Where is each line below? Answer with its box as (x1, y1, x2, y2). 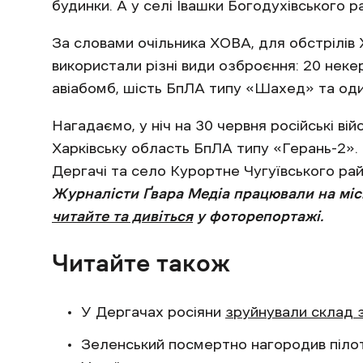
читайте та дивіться (52, 209, 193, 224)
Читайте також (52, 250, 230, 276)
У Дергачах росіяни (81, 305, 225, 320)
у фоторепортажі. (193, 209, 323, 224)
